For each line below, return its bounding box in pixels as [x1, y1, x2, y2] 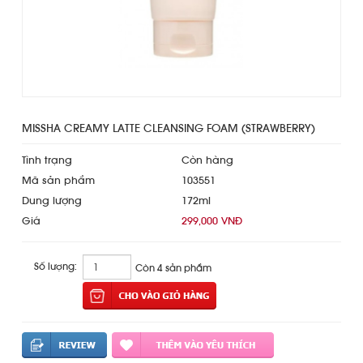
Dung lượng [22, 194, 82, 208]
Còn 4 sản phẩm [135, 262, 211, 275]
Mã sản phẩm [22, 173, 95, 188]
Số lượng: [34, 260, 77, 274]
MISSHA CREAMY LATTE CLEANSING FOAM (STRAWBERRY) [22, 121, 315, 136]
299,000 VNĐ [181, 214, 242, 228]
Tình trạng [22, 153, 72, 168]
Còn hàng [181, 153, 233, 168]
